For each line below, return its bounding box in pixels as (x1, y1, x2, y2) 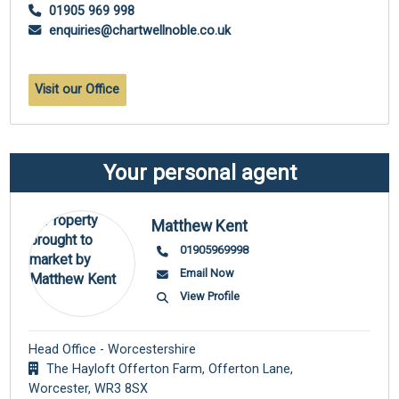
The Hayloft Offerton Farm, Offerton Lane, (43, 361, 294, 377)
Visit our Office (35, 81, 120, 97)
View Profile (179, 289, 240, 304)
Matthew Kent (151, 217, 248, 236)
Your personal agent (102, 159, 297, 185)
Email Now (179, 266, 234, 281)
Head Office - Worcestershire (28, 341, 197, 357)
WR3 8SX (94, 380, 149, 396)
